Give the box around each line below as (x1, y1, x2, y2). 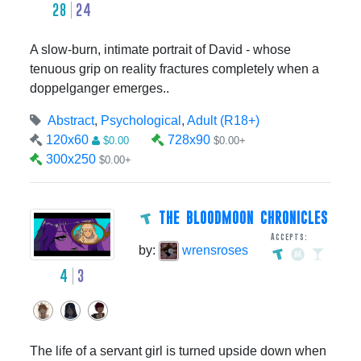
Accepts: (270, 232, 308, 243)
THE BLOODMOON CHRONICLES (158, 210, 329, 227)
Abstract (48, 114, 94, 128)
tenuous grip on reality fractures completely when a (30, 62, 319, 77)
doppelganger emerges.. (30, 81, 169, 96)
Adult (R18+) (187, 114, 259, 128)
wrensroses (178, 243, 248, 258)
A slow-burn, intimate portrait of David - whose (30, 43, 291, 57)
